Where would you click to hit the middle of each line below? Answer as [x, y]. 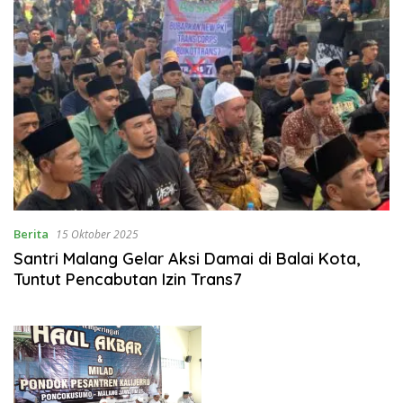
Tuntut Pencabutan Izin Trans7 [128, 280]
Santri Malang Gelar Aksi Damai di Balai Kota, [187, 259]
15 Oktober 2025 [97, 235]
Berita [31, 234]
